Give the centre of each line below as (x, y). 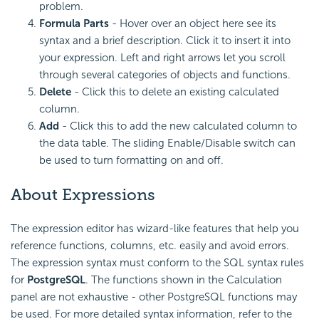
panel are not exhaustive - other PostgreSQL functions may (154, 297)
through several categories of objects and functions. (165, 75)
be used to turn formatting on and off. (131, 161)
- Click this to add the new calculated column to (178, 126)
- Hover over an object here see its (193, 24)
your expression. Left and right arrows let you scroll (162, 58)
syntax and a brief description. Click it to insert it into (165, 41)
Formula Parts (74, 24)
